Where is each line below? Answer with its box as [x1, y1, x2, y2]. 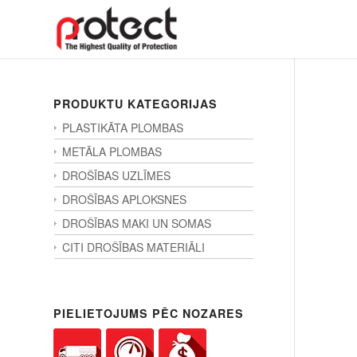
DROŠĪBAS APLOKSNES [62, 191, 186, 207]
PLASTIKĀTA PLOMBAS [62, 120, 183, 135]
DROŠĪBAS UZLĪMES [62, 167, 171, 183]
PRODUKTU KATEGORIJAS [53, 96, 218, 112]
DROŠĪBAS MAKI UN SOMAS [62, 215, 211, 231]
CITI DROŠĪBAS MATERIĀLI [62, 239, 205, 255]
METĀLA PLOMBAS [62, 143, 162, 159]
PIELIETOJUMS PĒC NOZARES [53, 305, 244, 321]
